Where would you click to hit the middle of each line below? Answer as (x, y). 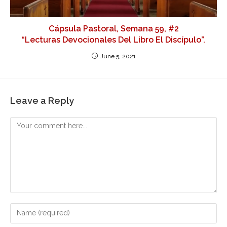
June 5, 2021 (118, 56)
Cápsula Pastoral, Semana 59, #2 (113, 28)
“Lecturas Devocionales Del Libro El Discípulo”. (113, 40)
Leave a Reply (42, 100)
